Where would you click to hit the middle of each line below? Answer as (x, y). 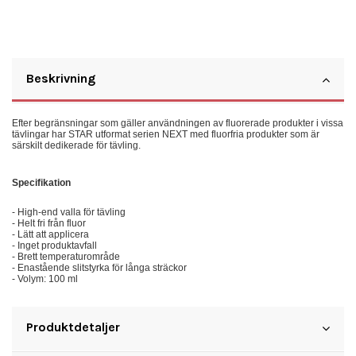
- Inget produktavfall (54, 246)
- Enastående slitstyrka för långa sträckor (99, 268)
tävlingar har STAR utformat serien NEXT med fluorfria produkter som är (166, 134)
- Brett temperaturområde (66, 257)
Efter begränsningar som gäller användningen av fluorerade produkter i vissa (178, 123)
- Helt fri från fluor (49, 224)
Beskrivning (61, 78)
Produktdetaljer (73, 327)
